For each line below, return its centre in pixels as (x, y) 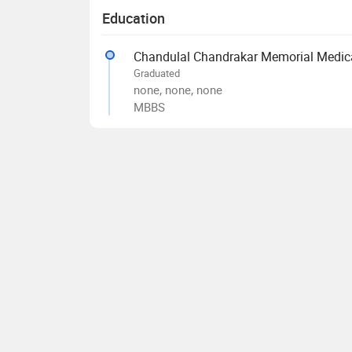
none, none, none (178, 90)
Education (134, 18)
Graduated (157, 73)
